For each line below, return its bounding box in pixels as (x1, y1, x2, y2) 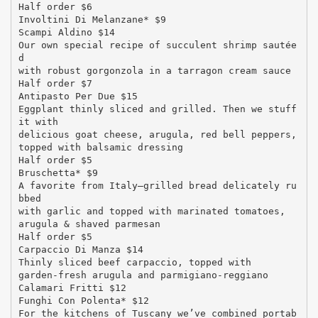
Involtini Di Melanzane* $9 (18, 13, 166, 25)
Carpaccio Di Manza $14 (18, 243, 143, 255)
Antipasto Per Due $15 (18, 90, 138, 102)
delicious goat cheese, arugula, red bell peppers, (18, 128, 297, 140)
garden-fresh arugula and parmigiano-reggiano (18, 269, 268, 280)
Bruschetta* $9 (18, 167, 98, 178)
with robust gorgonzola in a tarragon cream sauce (18, 65, 291, 76)
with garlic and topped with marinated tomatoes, (18, 205, 285, 216)
